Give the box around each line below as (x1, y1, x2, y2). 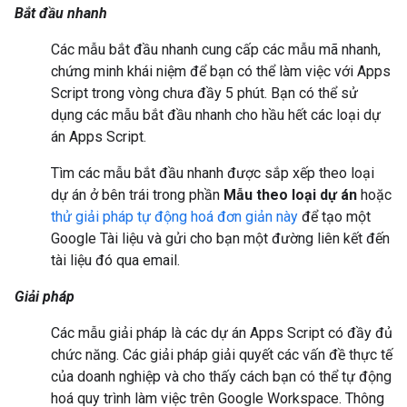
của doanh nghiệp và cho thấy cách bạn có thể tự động (51, 368, 392, 386)
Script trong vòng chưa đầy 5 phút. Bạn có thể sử (51, 84, 358, 103)
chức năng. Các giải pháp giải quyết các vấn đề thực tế (51, 346, 392, 364)
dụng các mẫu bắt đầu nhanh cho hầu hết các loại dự (51, 106, 381, 124)
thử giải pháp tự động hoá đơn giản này (51, 208, 298, 226)
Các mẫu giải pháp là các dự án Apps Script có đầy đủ (51, 324, 392, 342)
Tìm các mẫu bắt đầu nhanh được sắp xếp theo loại (51, 164, 374, 183)
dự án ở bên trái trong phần (51, 186, 223, 204)
